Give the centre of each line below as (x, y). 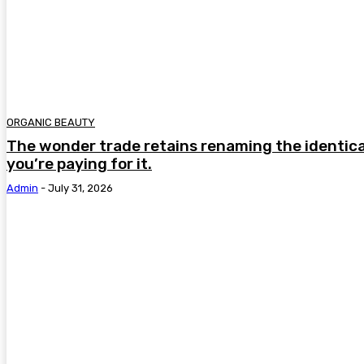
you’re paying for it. (79, 164)
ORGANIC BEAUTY (51, 123)
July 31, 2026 (80, 188)
